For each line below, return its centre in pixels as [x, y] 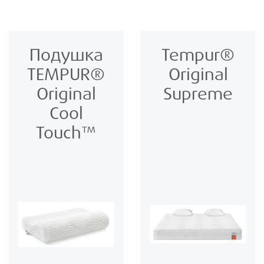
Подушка [66, 55]
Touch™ [66, 133]
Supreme [198, 94]
